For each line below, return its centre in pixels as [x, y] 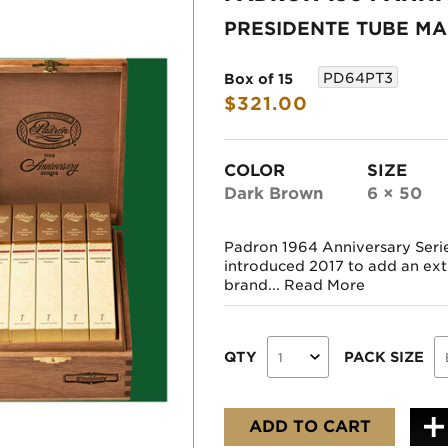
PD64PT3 [358, 78]
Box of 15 [258, 79]
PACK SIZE [384, 356]
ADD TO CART [309, 426]
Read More [324, 285]
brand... [254, 285]
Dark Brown [273, 193]
